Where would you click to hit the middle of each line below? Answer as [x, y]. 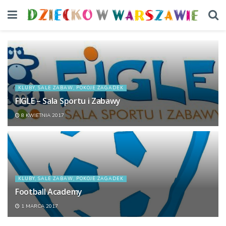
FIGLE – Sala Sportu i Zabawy [68, 101]
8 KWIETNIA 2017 [42, 116]
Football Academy [49, 192]
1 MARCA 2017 [39, 206]
